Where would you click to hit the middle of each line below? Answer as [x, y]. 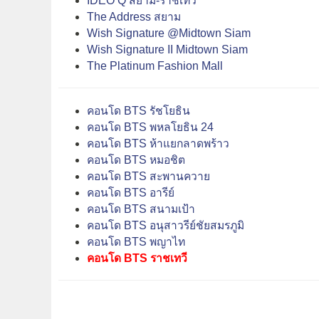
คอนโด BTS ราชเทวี [137, 258]
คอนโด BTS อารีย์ [131, 192]
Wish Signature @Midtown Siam [169, 33]
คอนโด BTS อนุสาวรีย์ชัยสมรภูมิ [166, 225]
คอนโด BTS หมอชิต [136, 159]
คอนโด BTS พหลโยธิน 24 [150, 127]
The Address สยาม [134, 16]
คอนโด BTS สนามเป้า [141, 209]
